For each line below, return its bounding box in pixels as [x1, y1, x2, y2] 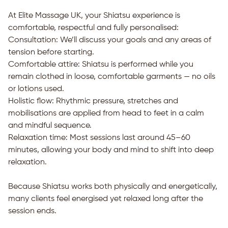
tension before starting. [8, 48, 94, 56]
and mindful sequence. [8, 122, 92, 130]
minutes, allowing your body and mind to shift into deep [8, 146, 214, 154]
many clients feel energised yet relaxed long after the [8, 195, 203, 203]
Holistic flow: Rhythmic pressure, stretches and [8, 97, 178, 105]
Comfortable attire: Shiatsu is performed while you [8, 61, 193, 69]
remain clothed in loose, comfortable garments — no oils [8, 73, 215, 81]
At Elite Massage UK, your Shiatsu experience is [8, 12, 180, 20]
